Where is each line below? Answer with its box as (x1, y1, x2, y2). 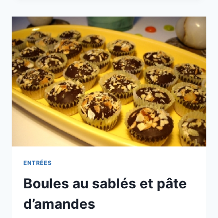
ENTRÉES (23, 159, 52, 167)
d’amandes (23, 196, 95, 213)
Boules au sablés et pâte (23, 175, 187, 192)
